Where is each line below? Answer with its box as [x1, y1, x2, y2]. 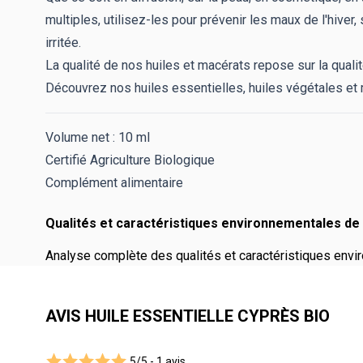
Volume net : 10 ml [45, 129, 150, 145]
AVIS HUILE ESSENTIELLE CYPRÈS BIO [45, 305, 330, 326]
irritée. [45, 34, 81, 50]
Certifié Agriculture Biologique [45, 152, 215, 168]
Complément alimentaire [45, 174, 183, 190]
